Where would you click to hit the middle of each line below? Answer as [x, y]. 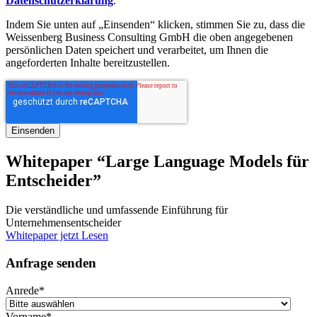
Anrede [22, 290]
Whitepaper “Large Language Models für [157, 161]
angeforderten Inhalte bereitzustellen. [88, 62]
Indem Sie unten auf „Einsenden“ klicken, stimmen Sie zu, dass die [155, 24]
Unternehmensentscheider [63, 223]
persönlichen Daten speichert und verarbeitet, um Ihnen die [137, 50]
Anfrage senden [51, 263]
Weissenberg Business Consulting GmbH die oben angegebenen [149, 37]
